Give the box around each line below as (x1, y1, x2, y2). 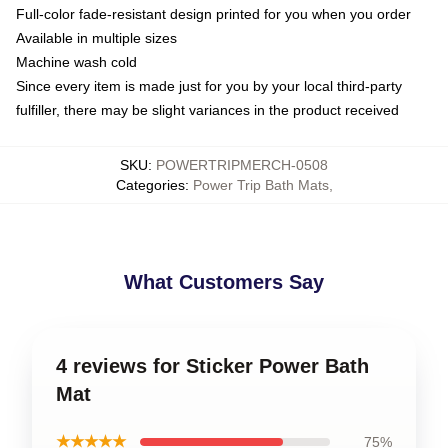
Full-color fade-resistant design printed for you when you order (16, 5, 411, 22)
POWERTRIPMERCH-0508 (156, 156, 328, 173)
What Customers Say (124, 270, 324, 293)
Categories (115, 176, 185, 193)
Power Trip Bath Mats (192, 176, 329, 193)
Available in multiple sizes (16, 29, 177, 46)
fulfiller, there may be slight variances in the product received (16, 101, 399, 118)
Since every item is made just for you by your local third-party (16, 77, 402, 94)
